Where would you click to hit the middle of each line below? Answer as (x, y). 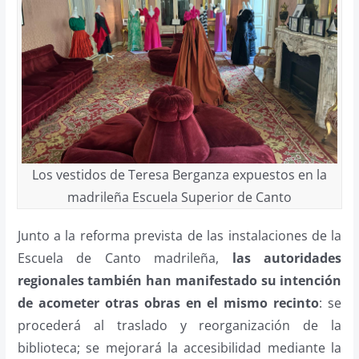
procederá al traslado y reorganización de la (179, 325)
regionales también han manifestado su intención (179, 280)
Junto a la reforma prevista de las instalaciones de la (179, 235)
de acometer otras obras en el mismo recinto (168, 303)
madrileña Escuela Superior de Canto (179, 197)
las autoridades (287, 258)
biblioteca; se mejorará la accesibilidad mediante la (179, 347)
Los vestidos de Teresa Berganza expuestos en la (179, 174)
